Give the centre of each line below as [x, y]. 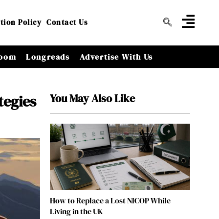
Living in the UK [76, 211]
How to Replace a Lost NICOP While [110, 201]
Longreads [48, 56]
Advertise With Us [116, 56]
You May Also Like [92, 98]
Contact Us [67, 22]
